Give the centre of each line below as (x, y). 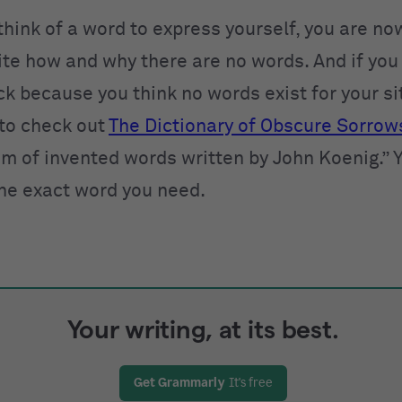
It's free (250, 382)
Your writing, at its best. (203, 329)
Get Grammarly (179, 382)
